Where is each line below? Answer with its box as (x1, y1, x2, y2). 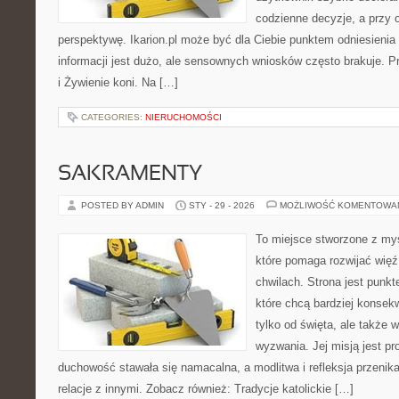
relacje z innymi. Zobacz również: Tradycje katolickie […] (58, 382, 354, 395)
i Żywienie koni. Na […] (58, 76, 178, 89)
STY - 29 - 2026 (189, 200, 255, 210)
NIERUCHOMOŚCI (145, 112, 222, 122)
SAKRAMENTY (58, 165, 202, 184)
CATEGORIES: (81, 112, 145, 122)
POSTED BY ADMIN (81, 200, 167, 210)
